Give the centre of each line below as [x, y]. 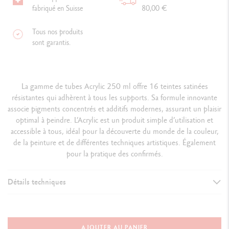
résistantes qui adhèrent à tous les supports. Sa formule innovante [114, 98]
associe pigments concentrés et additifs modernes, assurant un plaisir [114, 109]
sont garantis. [51, 42]
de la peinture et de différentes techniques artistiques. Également [114, 143]
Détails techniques [37, 182]
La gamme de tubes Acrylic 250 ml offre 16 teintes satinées [114, 86]
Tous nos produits [57, 32]
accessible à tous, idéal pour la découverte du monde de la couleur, [114, 131]
